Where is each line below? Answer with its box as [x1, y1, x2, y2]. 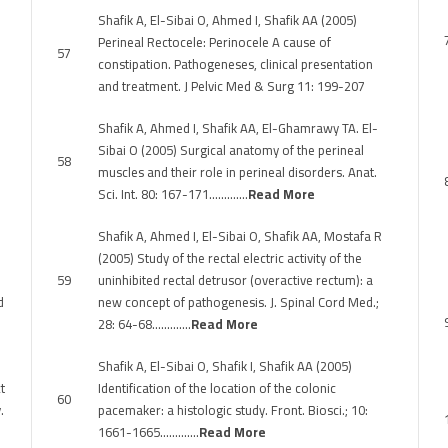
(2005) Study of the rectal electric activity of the [98, 246, 362, 270]
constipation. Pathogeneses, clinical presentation [98, 52, 373, 76]
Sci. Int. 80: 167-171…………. [98, 182, 248, 206]
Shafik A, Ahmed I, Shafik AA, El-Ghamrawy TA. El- [98, 116, 378, 140]
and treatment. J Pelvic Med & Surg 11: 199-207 [98, 74, 365, 98]
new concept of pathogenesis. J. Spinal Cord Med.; [98, 290, 379, 314]
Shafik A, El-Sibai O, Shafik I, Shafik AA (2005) [98, 354, 352, 378]
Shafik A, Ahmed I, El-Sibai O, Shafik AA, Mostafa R [98, 224, 382, 248]
